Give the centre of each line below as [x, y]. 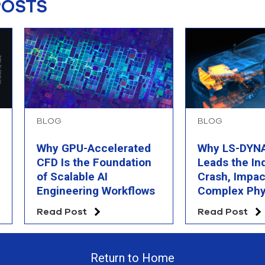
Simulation [225, 205]
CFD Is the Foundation [94, 163]
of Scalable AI [72, 177]
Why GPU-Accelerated [94, 148]
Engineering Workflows [96, 191]
